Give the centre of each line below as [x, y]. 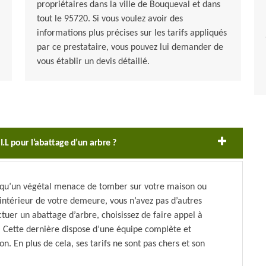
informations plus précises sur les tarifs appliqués [132, 34]
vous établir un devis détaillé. [93, 62]
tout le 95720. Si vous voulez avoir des [110, 19]
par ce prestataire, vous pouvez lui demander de [130, 48]
